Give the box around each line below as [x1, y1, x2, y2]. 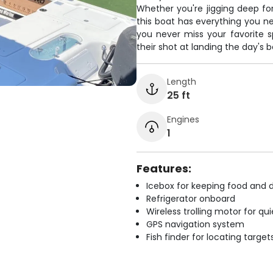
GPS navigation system [146, 218, 244, 230]
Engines [167, 113, 199, 126]
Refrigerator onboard [146, 193, 235, 205]
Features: [136, 161, 191, 176]
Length [167, 75, 196, 88]
